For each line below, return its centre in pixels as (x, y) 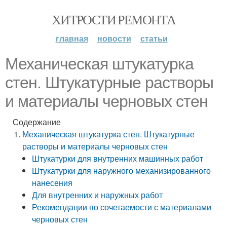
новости (114, 38)
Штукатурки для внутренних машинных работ (118, 158)
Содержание (37, 122)
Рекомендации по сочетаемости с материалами (122, 207)
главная (72, 38)
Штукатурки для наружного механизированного (122, 171)
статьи (154, 38)
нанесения (52, 183)
